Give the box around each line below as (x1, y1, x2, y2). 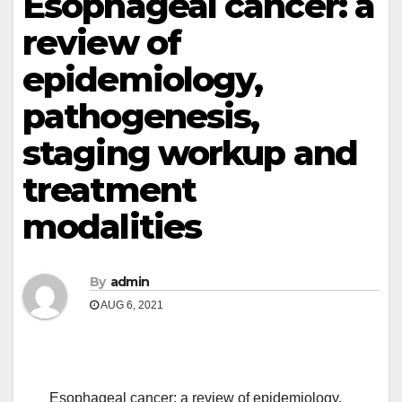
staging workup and (22, 132, 357, 174)
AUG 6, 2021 (99, 299, 163, 312)
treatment (22, 169, 196, 211)
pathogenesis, (22, 95, 259, 137)
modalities (22, 205, 202, 248)
